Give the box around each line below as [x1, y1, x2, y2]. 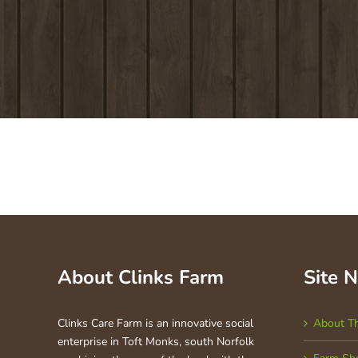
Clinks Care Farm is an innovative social [58, 316, 253, 331]
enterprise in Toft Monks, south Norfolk [58, 334, 254, 349]
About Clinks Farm [58, 265, 224, 290]
